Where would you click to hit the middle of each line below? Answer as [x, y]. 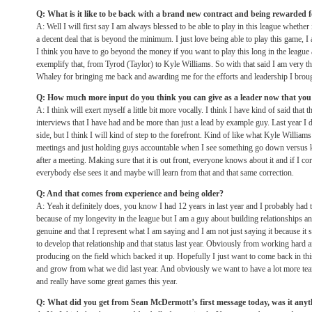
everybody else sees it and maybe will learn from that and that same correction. [165, 173]
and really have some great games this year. [107, 281]
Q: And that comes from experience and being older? [130, 194]
